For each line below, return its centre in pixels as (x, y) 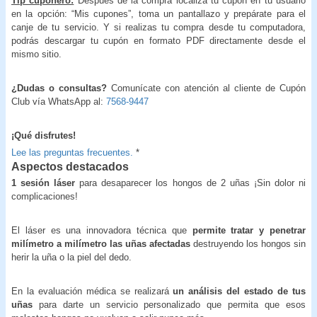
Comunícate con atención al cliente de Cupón (206, 88)
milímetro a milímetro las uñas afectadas (101, 243)
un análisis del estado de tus (240, 291)
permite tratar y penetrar (249, 230)
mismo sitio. (36, 54)
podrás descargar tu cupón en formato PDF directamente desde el (158, 40)
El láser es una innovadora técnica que (102, 230)
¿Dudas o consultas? (59, 88)
